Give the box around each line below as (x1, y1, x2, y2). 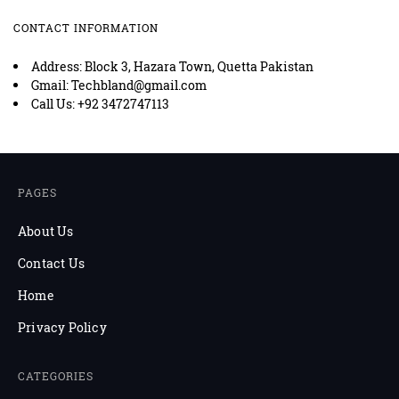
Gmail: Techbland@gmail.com (31, 77, 207, 94)
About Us (18, 223, 74, 240)
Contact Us (18, 255, 85, 273)
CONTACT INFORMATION (13, 20, 159, 36)
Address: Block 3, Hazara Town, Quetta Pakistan (31, 58, 313, 76)
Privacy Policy (18, 319, 107, 337)
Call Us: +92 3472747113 (31, 95, 169, 113)
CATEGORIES (18, 369, 94, 384)
